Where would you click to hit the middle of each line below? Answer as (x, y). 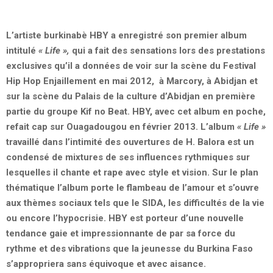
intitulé (22, 50)
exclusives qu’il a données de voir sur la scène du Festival (131, 66)
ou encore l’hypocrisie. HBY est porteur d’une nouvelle (125, 218)
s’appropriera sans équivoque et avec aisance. (106, 264)
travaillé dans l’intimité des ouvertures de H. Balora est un (130, 142)
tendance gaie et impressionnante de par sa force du (121, 233)
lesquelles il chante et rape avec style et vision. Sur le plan (132, 172)
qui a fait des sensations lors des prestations (167, 50)
